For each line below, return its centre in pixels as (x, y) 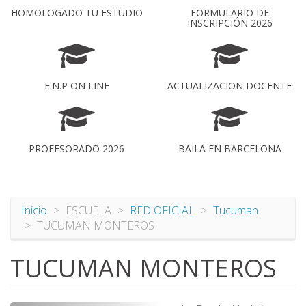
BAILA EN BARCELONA (229, 149)
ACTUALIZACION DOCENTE (229, 86)
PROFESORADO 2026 (76, 149)
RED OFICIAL (162, 210)
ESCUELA (88, 210)
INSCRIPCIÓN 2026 (229, 23)
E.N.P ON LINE (76, 86)
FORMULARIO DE (229, 13)
